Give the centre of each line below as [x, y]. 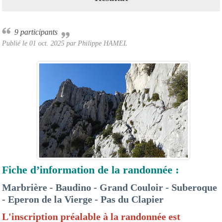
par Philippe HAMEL [96, 43]
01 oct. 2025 [47, 43]
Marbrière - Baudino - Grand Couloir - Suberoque [110, 187]
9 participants [38, 32]
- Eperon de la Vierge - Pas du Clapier [83, 199]
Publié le [16, 43]
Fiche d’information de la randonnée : [90, 169]
